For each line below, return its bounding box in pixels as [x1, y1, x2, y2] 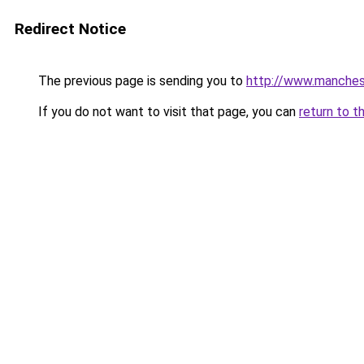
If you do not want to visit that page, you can [35, 104, 299, 119]
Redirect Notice [15, 19, 126, 38]
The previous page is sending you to [35, 73, 246, 89]
